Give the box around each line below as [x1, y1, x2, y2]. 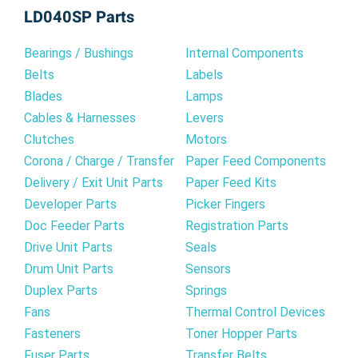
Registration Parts [185, 217, 288, 233]
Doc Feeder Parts [24, 217, 125, 233]
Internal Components [185, 45, 304, 61]
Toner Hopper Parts [185, 325, 297, 341]
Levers [185, 109, 224, 125]
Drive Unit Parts [24, 239, 113, 255]
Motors [185, 131, 227, 147]
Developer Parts [24, 196, 117, 212]
